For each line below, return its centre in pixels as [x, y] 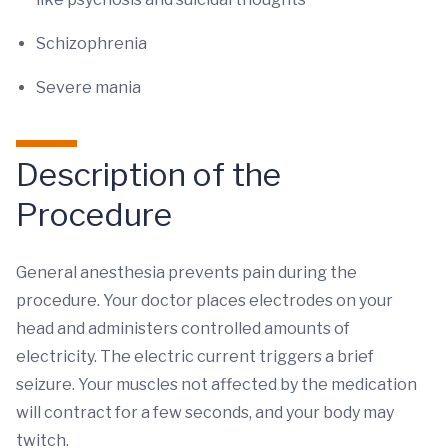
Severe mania [88, 87]
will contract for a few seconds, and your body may [205, 412]
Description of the [148, 174]
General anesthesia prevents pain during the [186, 272]
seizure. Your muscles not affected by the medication [216, 384]
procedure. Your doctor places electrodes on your [204, 300]
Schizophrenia [91, 43]
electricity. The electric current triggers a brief [195, 356]
